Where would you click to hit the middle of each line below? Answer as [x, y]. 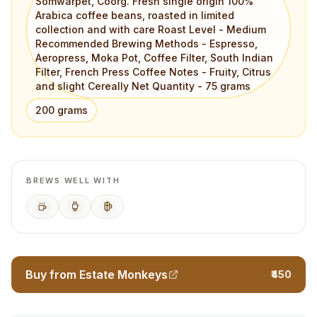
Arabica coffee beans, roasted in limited [135, 15]
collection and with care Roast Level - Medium [151, 29]
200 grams [62, 110]
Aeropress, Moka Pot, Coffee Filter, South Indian [154, 58]
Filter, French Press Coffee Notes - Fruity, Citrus [153, 72]
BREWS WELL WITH [73, 180]
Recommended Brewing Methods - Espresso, [146, 44]
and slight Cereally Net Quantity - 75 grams [143, 86]
